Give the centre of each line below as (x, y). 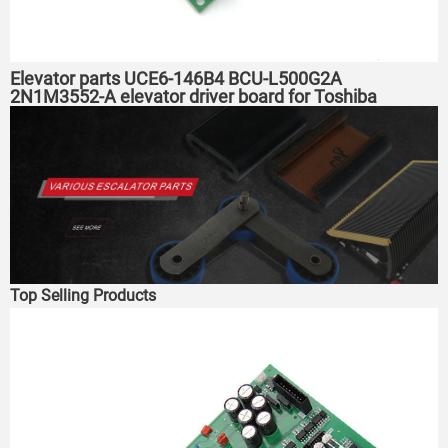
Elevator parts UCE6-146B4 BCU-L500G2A (176, 78)
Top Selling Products (83, 296)
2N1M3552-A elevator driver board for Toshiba (193, 96)
